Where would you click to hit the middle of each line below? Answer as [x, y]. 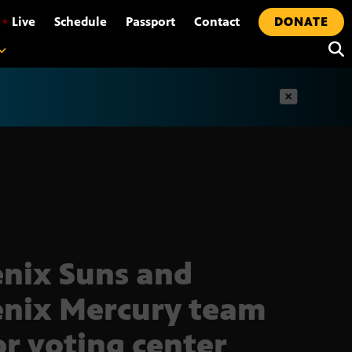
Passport [150, 22]
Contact [217, 22]
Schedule [81, 22]
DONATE [301, 22]
